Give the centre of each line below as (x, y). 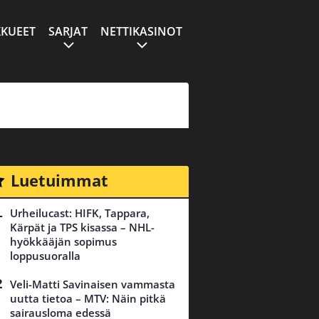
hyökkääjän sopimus (63, 242)
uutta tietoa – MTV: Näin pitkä (88, 299)
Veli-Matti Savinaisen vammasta (93, 284)
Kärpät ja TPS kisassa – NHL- (82, 228)
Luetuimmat (59, 180)
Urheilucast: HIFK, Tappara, (80, 213)
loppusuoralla (45, 256)
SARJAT (68, 31)
